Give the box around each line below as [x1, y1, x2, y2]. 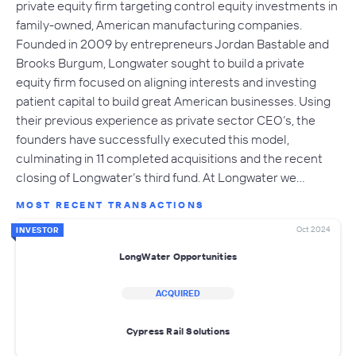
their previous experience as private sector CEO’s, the [16, 112, 315, 129]
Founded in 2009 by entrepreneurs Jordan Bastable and [16, 36, 329, 52]
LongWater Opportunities [118, 250, 238, 262]
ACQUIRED [156, 288, 200, 300]
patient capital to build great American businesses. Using [16, 93, 331, 110]
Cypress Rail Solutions [126, 324, 230, 337]
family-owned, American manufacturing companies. [16, 17, 302, 33]
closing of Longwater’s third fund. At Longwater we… [16, 169, 305, 186]
